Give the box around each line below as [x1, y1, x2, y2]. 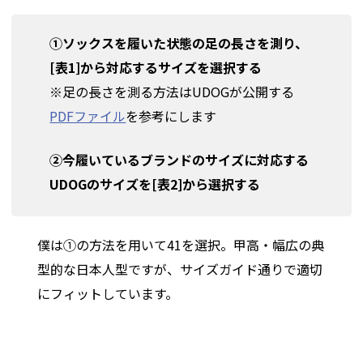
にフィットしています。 [37, 283, 179, 303]
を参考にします [126, 105, 217, 126]
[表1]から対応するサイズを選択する [49, 57, 263, 77]
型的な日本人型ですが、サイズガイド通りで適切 [37, 258, 323, 279]
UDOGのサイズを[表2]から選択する [49, 173, 261, 194]
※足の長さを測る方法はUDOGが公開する [49, 81, 295, 101]
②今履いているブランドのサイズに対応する [49, 149, 310, 169]
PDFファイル [49, 105, 126, 126]
